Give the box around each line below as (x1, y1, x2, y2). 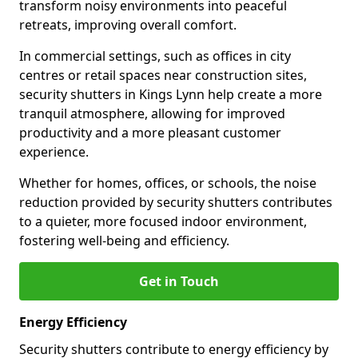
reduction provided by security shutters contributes (19, 193, 332, 211)
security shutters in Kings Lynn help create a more (19, 86, 322, 103)
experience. (19, 143, 89, 161)
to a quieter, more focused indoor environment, (19, 213, 307, 230)
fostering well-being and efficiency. (19, 232, 229, 249)
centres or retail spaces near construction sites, (19, 66, 307, 84)
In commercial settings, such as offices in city (19, 47, 291, 65)
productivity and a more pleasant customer (19, 124, 281, 141)
